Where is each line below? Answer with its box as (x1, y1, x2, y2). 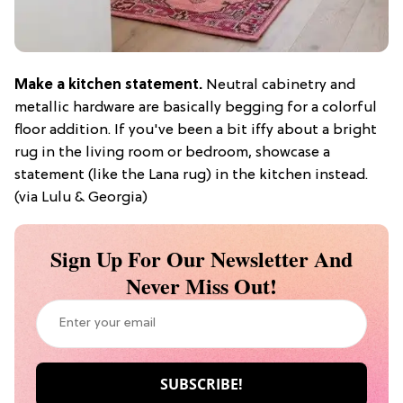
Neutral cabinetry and (202, 76, 355, 94)
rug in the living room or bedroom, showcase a (14, 144, 330, 161)
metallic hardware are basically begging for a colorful (14, 99, 377, 116)
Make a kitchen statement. (14, 76, 202, 94)
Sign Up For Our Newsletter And (50, 242, 353, 274)
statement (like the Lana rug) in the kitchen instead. (14, 166, 368, 184)
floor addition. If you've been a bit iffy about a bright (14, 121, 377, 139)
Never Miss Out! (126, 269, 277, 301)
